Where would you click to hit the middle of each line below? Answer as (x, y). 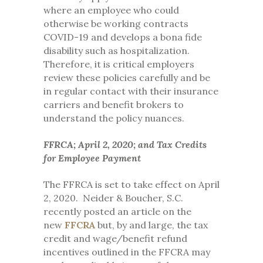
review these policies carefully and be (127, 78)
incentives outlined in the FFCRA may (127, 252)
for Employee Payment (92, 158)
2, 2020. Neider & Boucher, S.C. (113, 198)
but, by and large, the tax (151, 225)
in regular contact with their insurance (131, 91)
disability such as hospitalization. (118, 51)
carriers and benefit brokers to (114, 105)
